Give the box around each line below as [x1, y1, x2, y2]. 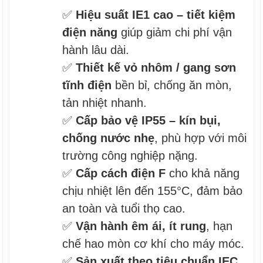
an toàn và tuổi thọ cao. [62, 201, 186, 215]
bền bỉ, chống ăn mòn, [112, 78, 232, 92]
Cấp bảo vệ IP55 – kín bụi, [76, 113, 221, 127]
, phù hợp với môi [154, 131, 247, 144]
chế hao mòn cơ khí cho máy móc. [62, 237, 245, 250]
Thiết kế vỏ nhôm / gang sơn [76, 60, 237, 74]
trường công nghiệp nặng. [62, 149, 198, 162]
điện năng [62, 25, 118, 39]
